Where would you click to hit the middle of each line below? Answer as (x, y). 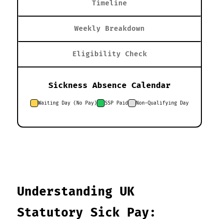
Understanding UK (76, 192)
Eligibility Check (109, 54)
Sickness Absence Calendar (109, 85)
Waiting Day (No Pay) (67, 103)
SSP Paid (116, 103)
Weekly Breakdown (109, 28)
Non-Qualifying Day (162, 103)
